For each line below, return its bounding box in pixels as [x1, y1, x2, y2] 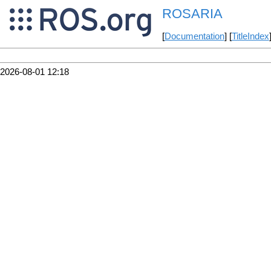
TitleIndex [231, 31, 269, 42]
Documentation [164, 31, 224, 42]
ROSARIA [162, 6, 223, 22]
